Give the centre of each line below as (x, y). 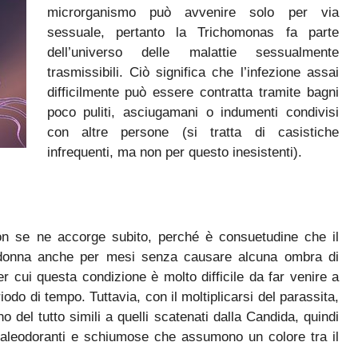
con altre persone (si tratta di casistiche (193, 132)
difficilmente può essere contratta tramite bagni (193, 92)
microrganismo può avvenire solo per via (193, 12)
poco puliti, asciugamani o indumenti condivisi (193, 112)
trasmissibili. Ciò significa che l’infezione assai (193, 72)
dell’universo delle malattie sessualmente (193, 52)
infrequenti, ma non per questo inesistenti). (174, 152)
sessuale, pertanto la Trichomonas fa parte (193, 32)
